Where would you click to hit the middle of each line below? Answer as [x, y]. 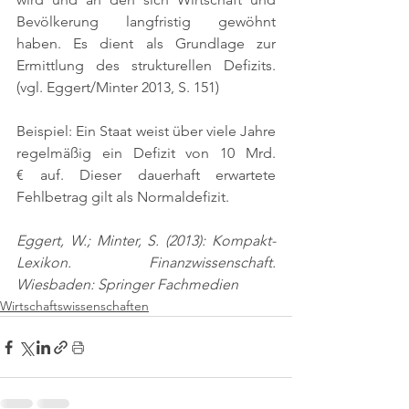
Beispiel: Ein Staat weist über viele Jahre [146, 131]
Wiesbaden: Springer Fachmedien [127, 284]
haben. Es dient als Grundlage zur [146, 43]
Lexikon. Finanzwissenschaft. [146, 262]
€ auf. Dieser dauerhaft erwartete [146, 175]
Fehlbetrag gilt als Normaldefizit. [123, 197]
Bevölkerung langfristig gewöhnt [146, 21]
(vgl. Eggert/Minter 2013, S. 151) [118, 87]
